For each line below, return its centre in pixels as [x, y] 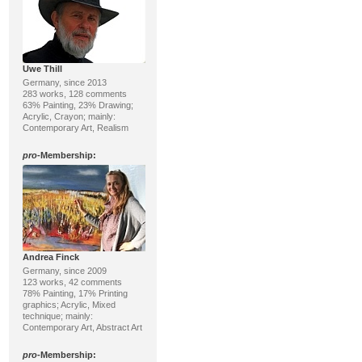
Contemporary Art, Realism [75, 128]
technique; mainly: [57, 316]
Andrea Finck [51, 257]
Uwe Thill [42, 69]
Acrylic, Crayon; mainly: [69, 116]
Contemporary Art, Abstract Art [82, 327]
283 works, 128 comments [74, 94]
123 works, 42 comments [72, 282]
